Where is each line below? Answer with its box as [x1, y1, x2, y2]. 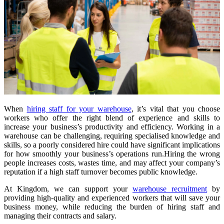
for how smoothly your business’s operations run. [4, 149, 164, 158]
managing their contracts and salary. [4, 211, 116, 220]
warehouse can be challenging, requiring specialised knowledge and [4, 131, 220, 140]
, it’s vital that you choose [131, 104, 220, 113]
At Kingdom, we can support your [4, 184, 132, 193]
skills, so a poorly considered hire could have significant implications [4, 140, 220, 149]
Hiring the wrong [163, 149, 220, 158]
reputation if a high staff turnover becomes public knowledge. [4, 167, 197, 176]
